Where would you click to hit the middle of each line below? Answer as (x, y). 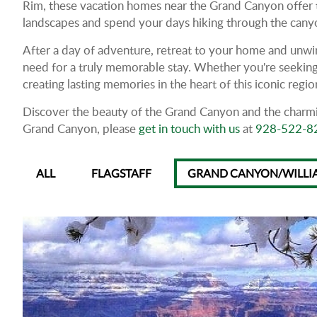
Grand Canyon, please (81, 128)
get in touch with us (189, 128)
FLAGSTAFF (121, 173)
